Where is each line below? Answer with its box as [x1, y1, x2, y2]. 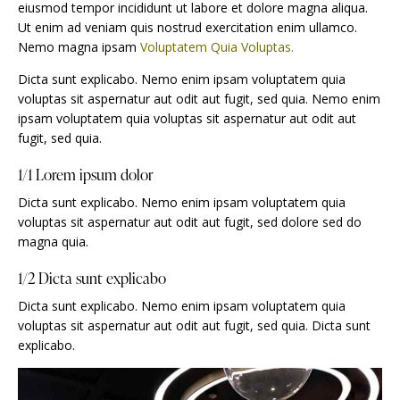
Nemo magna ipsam [18, 38, 140, 56]
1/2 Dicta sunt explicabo [18, 268, 166, 289]
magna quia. [18, 233, 88, 251]
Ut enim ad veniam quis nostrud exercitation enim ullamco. [18, 19, 357, 37]
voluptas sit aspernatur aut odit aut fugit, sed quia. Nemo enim [18, 90, 380, 108]
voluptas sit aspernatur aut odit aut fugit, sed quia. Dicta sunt [18, 317, 371, 335]
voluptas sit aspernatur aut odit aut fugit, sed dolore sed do [18, 213, 362, 231]
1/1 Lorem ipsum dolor [18, 164, 154, 186]
